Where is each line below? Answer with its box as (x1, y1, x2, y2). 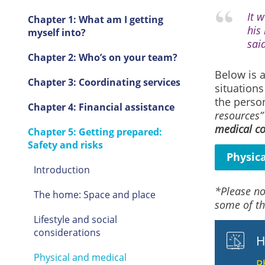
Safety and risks (27, 138, 103, 151)
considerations (33, 226, 101, 239)
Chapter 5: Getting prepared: (27, 125, 162, 138)
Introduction (33, 163, 90, 176)
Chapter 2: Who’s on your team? (27, 51, 177, 64)
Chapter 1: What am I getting (27, 13, 163, 26)
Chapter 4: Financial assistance (27, 101, 174, 114)
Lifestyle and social (33, 213, 117, 226)
